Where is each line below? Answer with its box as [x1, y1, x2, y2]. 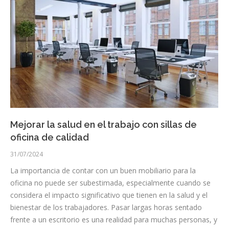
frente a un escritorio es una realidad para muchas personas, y [10, 214, 217, 224]
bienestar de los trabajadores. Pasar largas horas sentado [10, 202, 202, 212]
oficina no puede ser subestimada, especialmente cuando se [10, 177, 211, 188]
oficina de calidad [10, 131, 89, 143]
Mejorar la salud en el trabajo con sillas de [10, 119, 197, 130]
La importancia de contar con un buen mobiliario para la [10, 165, 196, 175]
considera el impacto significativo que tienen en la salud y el [10, 190, 208, 200]
